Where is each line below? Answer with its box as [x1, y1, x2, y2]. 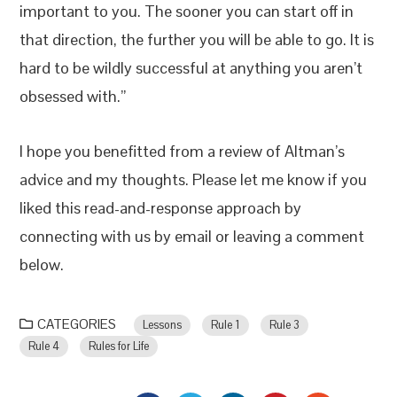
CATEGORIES [37, 315, 117, 332]
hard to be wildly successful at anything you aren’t [19, 58, 363, 78]
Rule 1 [211, 318, 241, 332]
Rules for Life [89, 339, 150, 354]
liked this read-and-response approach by [19, 198, 302, 218]
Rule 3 [269, 318, 300, 332]
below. [19, 254, 65, 275]
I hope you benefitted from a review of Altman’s [19, 141, 346, 161]
